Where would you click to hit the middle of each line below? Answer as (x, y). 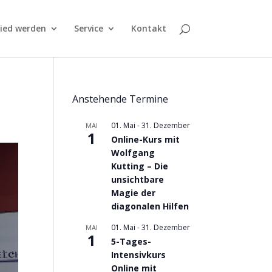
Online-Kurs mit (146, 139)
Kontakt (148, 28)
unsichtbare (138, 179)
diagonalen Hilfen (150, 206)
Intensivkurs (139, 255)
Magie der (134, 193)
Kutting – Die (140, 166)
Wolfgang (133, 153)
